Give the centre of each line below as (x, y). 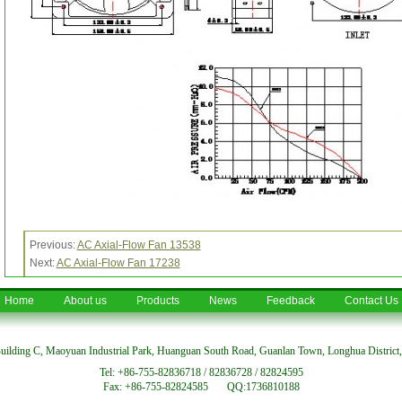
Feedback (290, 301)
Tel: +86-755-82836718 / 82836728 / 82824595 (201, 372)
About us (85, 301)
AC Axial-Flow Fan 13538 (139, 245)
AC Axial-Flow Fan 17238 (118, 263)
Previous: (53, 245)
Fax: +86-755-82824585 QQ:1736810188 (201, 387)
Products (157, 301)
